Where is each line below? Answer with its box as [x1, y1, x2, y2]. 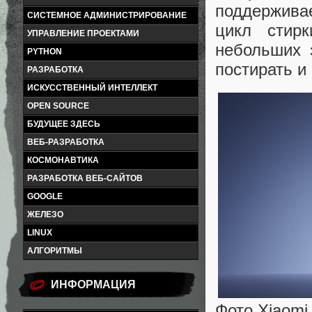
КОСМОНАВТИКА [27, 155, 99, 165]
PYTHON [27, 47, 62, 56]
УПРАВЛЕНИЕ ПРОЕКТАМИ [27, 29, 139, 38]
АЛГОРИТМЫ [27, 246, 82, 256]
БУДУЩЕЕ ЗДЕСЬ [27, 119, 100, 129]
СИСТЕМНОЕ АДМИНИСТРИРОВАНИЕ [27, 10, 187, 20]
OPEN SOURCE [27, 101, 89, 111]
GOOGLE [27, 192, 63, 201]
